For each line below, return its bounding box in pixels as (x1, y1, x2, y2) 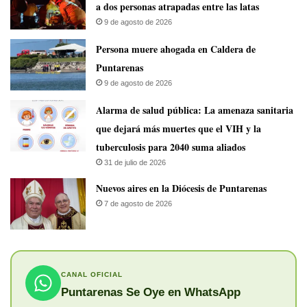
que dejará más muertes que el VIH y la (96, 121, 261, 136)
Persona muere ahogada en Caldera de (96, 42, 256, 57)
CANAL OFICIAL (60, 270, 123, 278)
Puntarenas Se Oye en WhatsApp (60, 285, 241, 299)
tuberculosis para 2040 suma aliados (96, 140, 245, 155)
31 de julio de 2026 (104, 158, 166, 167)
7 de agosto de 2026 (104, 199, 172, 208)
